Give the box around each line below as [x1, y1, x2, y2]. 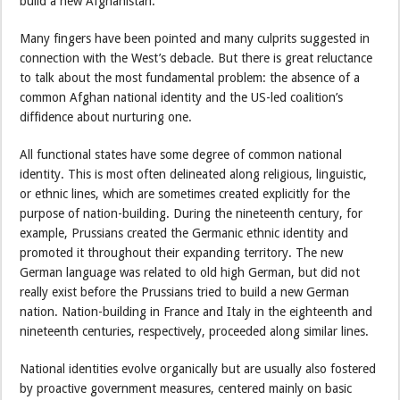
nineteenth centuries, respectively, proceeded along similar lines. [20, 323, 370, 338]
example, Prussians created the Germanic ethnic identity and [20, 225, 349, 240]
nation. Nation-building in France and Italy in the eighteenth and [20, 304, 373, 319]
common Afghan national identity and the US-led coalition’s [20, 89, 344, 104]
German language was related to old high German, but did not [20, 264, 361, 279]
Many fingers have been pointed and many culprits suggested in [20, 30, 371, 46]
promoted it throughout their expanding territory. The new [20, 245, 344, 260]
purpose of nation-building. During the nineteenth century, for [20, 205, 363, 221]
